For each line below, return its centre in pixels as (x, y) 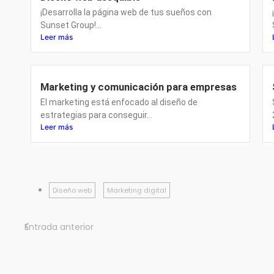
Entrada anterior (59, 227)
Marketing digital (137, 191)
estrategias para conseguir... (96, 115)
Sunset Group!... (71, 25)
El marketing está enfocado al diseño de (119, 102)
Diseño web (72, 191)
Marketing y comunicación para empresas (139, 87)
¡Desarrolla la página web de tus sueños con (126, 13)
